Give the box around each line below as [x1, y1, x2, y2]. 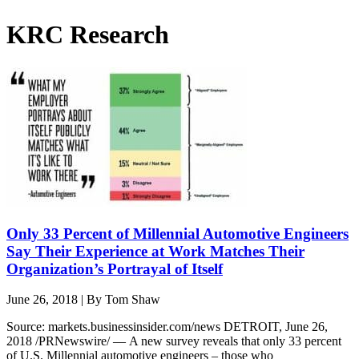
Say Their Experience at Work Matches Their [6, 242, 305, 260]
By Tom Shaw [87, 292, 160, 307]
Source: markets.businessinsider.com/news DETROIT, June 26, [6, 320, 328, 334]
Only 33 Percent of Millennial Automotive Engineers [6, 224, 349, 242]
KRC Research [6, 20, 169, 50]
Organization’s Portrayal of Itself [6, 260, 223, 277]
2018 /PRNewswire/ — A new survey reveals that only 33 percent [6, 334, 341, 349]
